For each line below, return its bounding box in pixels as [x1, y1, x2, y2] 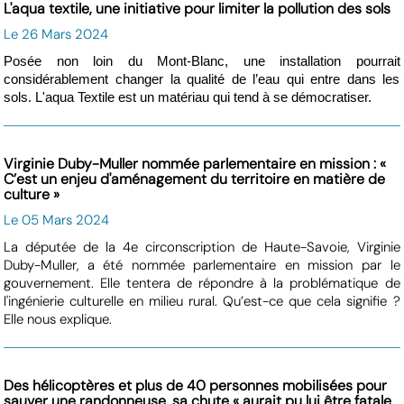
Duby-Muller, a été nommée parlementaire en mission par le [4, 256, 400, 275]
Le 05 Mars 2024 [4, 211, 110, 230]
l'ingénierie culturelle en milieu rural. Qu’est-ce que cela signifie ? [4, 292, 400, 311]
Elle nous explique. [4, 310, 113, 329]
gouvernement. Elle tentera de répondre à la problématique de [4, 274, 400, 293]
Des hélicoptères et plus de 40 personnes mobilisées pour [4, 376, 388, 396]
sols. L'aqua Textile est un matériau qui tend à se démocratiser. [4, 90, 372, 106]
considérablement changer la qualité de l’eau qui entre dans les [4, 72, 400, 87]
